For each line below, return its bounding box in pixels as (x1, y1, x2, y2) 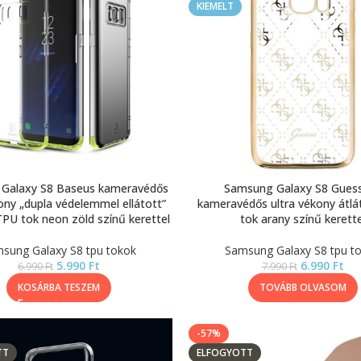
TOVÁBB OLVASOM (259, 280, 346, 294)
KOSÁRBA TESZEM (17, 280, 100, 294)
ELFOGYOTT (197, 346, 253, 359)
